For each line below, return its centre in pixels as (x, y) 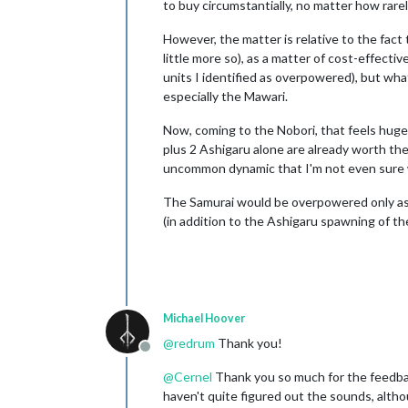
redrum (194, 342)
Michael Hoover (204, 318)
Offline (166, 355)
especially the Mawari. (225, 96)
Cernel (193, 376)
